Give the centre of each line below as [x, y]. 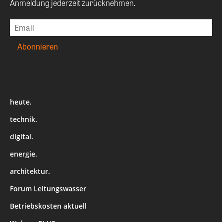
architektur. [30, 171]
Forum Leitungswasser [48, 188]
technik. [24, 119]
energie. [24, 154]
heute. [21, 102]
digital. [22, 136]
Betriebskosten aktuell [48, 206]
